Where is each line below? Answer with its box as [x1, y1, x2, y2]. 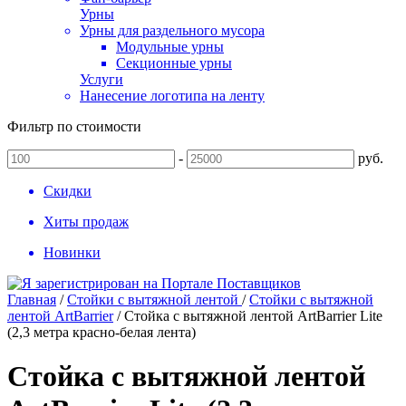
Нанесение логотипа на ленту [80, 88, 265, 103]
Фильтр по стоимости [7, 119, 141, 134]
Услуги [80, 72, 123, 87]
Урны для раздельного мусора [80, 23, 265, 38]
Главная [7, 292, 56, 307]
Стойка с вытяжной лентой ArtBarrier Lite [124, 308, 382, 324]
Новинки [43, 245, 101, 260]
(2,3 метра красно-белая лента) [7, 324, 196, 340]
